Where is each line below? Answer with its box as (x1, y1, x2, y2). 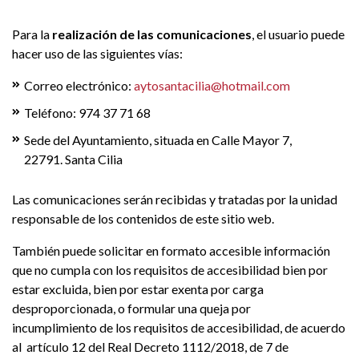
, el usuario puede (252, 26, 345, 42)
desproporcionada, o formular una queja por (12, 301, 251, 316)
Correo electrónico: (24, 78, 134, 93)
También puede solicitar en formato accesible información (12, 243, 330, 258)
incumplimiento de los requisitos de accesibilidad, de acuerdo (12, 320, 345, 335)
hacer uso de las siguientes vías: (12, 46, 185, 61)
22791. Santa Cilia (24, 151, 123, 167)
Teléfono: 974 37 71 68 (24, 105, 151, 120)
